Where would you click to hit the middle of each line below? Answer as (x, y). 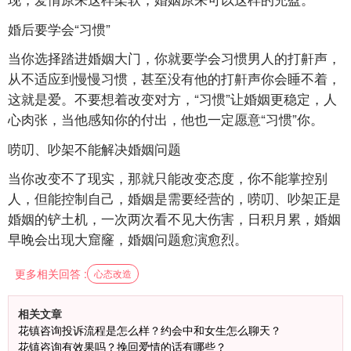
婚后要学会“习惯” (59, 28)
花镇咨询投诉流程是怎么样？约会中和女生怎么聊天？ (150, 329)
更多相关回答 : (51, 273)
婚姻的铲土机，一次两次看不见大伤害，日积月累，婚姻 (174, 219)
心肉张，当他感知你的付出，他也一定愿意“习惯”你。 (166, 119)
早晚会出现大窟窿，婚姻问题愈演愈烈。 (128, 239)
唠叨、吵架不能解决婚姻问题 (94, 148)
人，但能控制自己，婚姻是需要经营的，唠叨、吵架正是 (174, 198)
